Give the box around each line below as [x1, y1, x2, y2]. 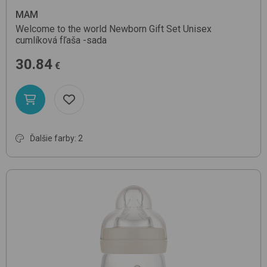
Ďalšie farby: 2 [30, 133, 83, 144]
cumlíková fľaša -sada [15, 35, 107, 46]
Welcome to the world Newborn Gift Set [15, 23, 181, 35]
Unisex [183, 23, 212, 35]
